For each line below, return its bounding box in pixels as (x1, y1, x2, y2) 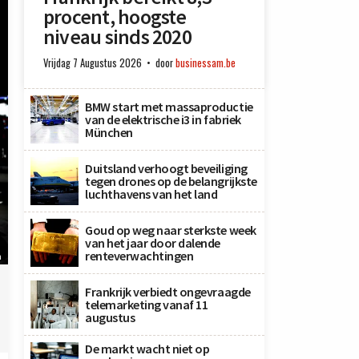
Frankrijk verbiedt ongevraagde (85, 284, 251, 300)
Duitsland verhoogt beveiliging (85, 160, 248, 176)
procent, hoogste (43, 4, 187, 30)
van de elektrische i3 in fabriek (85, 111, 241, 127)
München (85, 124, 133, 140)
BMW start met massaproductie (85, 99, 253, 115)
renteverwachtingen (85, 248, 194, 264)
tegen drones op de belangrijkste (85, 173, 257, 189)
